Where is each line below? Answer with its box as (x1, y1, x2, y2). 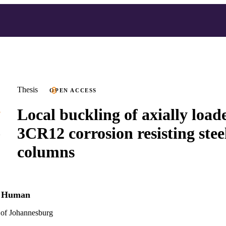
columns (17, 142, 75, 161)
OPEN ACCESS (49, 87, 97, 93)
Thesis (17, 85, 38, 94)
